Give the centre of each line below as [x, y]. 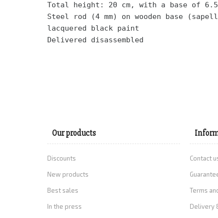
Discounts [62, 158]
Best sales [63, 191]
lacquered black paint [95, 28]
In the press [64, 207]
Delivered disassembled [95, 40]
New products [68, 174]
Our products [74, 133]
